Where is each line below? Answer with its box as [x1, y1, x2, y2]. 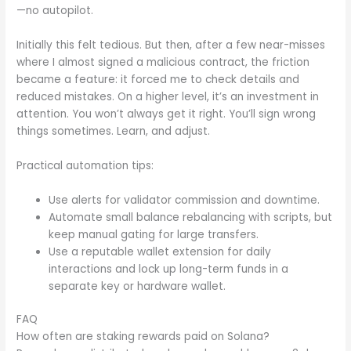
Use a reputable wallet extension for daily [49, 244, 272, 259]
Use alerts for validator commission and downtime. [49, 192, 320, 208]
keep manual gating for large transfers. [49, 226, 259, 242]
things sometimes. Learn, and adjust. [16, 123, 211, 139]
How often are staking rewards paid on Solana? [16, 329, 270, 345]
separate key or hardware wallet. [49, 278, 226, 294]
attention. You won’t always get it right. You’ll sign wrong [16, 106, 317, 121]
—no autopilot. [16, 2, 94, 18]
